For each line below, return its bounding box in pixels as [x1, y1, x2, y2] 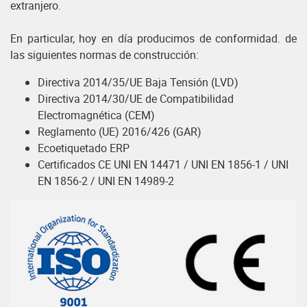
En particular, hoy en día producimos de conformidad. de [10, 30, 297, 46]
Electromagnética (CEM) [38, 107, 155, 123]
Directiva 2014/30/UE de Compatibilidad [38, 90, 234, 106]
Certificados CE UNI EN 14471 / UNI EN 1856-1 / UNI [38, 156, 288, 172]
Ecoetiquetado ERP [38, 140, 130, 156]
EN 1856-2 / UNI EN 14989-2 [38, 173, 174, 188]
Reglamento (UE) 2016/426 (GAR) [38, 123, 201, 139]
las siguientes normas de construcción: [10, 47, 199, 62]
